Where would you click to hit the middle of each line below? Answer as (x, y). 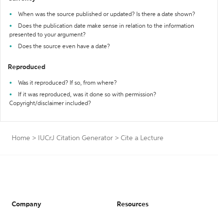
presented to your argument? (47, 35)
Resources (133, 204)
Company (27, 204)
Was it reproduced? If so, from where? (67, 83)
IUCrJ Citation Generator (75, 138)
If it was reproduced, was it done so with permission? (87, 95)
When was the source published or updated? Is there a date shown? (107, 15)
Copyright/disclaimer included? (50, 104)
